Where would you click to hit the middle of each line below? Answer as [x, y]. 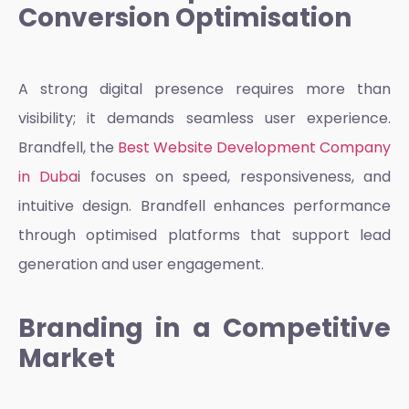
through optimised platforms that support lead [204, 236]
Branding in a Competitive [204, 328]
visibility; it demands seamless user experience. [204, 119]
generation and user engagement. [141, 265]
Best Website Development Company [254, 148]
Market [67, 358]
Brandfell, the [68, 148]
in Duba [48, 177]
